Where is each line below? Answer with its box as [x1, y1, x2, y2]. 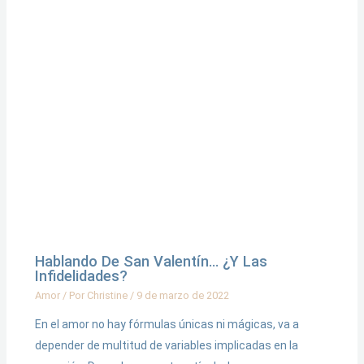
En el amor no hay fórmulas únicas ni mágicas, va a [34, 318, 299, 331]
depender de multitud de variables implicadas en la [34, 339, 298, 353]
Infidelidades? [34, 267, 128, 285]
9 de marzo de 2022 [136, 289, 229, 302]
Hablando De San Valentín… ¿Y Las [34, 253, 267, 271]
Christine [86, 289, 130, 302]
